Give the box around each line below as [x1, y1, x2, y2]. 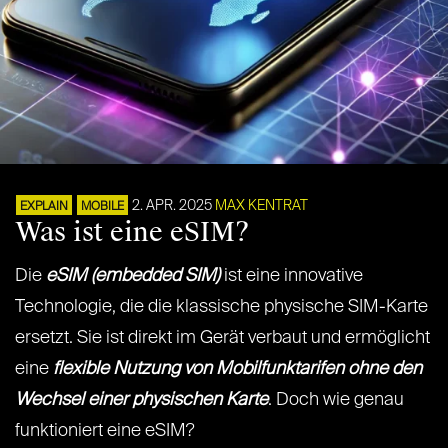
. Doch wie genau [268, 391, 404, 410]
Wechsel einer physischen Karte [15, 391, 268, 410]
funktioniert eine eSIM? [15, 422, 195, 441]
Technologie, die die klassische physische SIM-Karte [15, 298, 428, 317]
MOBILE [81, 201, 124, 214]
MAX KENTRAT [215, 199, 308, 214]
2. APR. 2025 [132, 199, 212, 214]
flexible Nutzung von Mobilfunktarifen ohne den [53, 360, 422, 379]
